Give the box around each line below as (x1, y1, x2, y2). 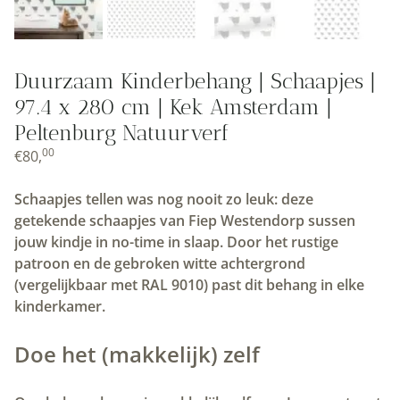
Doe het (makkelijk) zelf (14, 339, 260, 370)
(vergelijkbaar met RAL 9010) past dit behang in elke (14, 275, 364, 296)
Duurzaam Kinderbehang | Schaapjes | (14, 68, 376, 95)
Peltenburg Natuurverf (14, 120, 229, 146)
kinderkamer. (14, 296, 105, 317)
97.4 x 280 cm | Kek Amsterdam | (14, 94, 332, 121)
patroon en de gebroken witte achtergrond (14, 254, 305, 274)
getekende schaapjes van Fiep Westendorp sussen (14, 211, 355, 231)
